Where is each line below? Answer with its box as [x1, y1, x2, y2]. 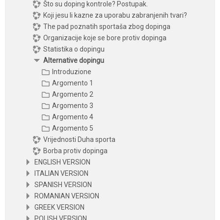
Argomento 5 [52, 124, 93, 133]
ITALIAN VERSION [34, 169, 88, 178]
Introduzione [52, 68, 91, 76]
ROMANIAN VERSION [34, 192, 99, 200]
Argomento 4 [52, 113, 93, 121]
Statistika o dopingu [43, 45, 105, 54]
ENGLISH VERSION [34, 158, 90, 166]
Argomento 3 [52, 102, 93, 110]
